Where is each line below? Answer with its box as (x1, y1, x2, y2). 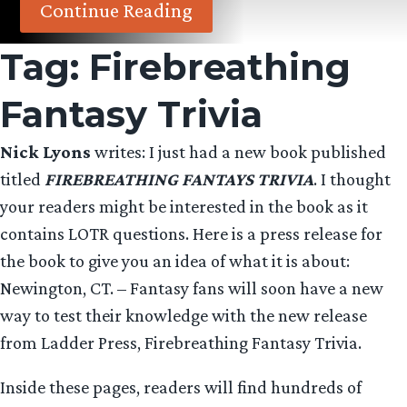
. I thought (313, 169, 391, 189)
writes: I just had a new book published (91, 142, 386, 162)
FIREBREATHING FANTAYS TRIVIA (45, 169, 313, 189)
